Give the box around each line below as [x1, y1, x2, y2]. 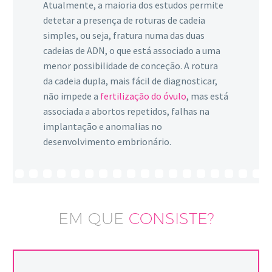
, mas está [186, 90, 228, 103]
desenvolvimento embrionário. [43, 135, 171, 148]
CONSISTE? [123, 208, 214, 228]
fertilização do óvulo [98, 90, 186, 103]
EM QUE [58, 208, 124, 228]
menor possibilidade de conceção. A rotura [43, 59, 218, 72]
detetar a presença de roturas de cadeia [43, 14, 205, 27]
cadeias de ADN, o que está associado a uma [43, 44, 220, 57]
